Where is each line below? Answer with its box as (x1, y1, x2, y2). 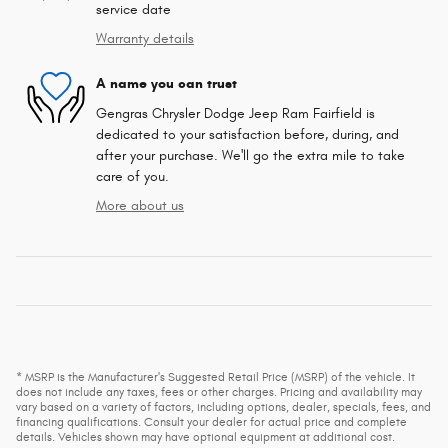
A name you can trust (96, 75, 237, 93)
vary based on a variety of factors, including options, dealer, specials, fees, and (16, 399, 431, 414)
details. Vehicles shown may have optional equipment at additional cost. (16, 429, 395, 444)
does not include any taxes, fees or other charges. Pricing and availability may (16, 384, 422, 399)
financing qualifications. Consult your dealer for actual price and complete (16, 414, 407, 429)
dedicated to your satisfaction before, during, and (96, 125, 399, 143)
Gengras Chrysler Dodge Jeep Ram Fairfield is (96, 104, 375, 122)
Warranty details (96, 29, 194, 47)
